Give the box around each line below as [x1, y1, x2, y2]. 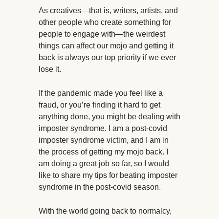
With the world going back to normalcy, [39, 206, 172, 215]
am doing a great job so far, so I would [39, 159, 169, 168]
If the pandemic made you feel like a [39, 88, 163, 97]
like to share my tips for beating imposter [39, 171, 177, 179]
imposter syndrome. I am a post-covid [39, 124, 167, 132]
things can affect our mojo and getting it [39, 41, 174, 50]
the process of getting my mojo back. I [39, 147, 168, 156]
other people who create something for [39, 18, 171, 26]
